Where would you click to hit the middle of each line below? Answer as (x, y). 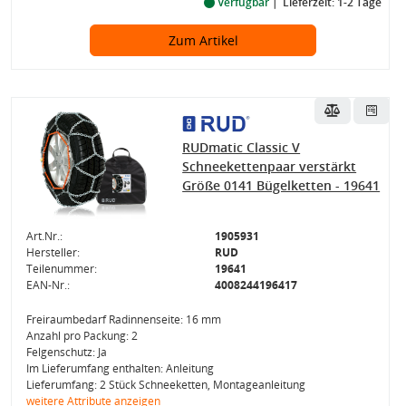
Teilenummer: (61, 269)
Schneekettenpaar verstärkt (270, 166)
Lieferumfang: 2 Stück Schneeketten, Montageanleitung (165, 385)
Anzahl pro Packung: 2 (82, 336)
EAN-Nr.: (48, 285)
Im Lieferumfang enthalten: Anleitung (120, 368)
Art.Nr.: (44, 236)
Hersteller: (53, 252)
